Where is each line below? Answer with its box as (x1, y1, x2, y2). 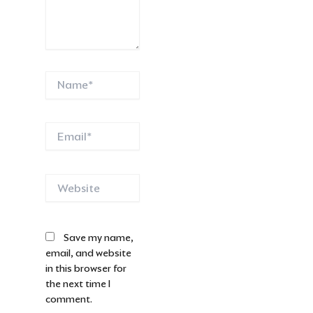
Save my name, (63, 231, 133, 245)
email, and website (45, 247, 131, 260)
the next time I (45, 277, 110, 291)
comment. (45, 293, 92, 306)
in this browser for (45, 262, 126, 275)
